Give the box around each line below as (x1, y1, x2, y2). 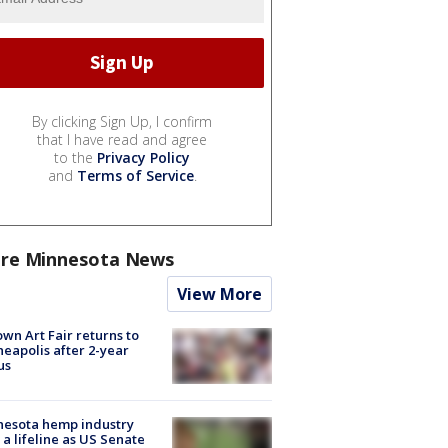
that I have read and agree (37, 129, 207, 149)
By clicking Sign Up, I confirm (32, 111, 212, 131)
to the (54, 147, 97, 167)
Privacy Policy (97, 147, 190, 167)
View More (177, 282, 262, 305)
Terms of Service (76, 165, 194, 185)
